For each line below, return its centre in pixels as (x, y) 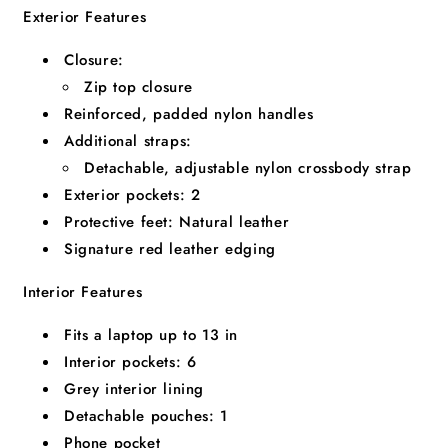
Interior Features (83, 292)
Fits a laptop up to (130, 335)
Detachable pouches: (139, 416)
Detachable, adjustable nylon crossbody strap (248, 168)
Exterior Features (85, 17)
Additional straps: (128, 141)
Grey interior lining (134, 389)
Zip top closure (138, 87)
